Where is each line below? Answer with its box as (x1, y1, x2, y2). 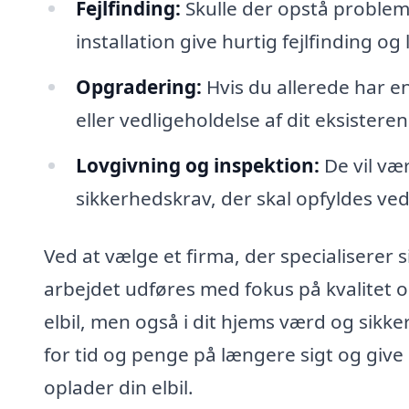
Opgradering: (75, 73, 202, 100)
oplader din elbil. (44, 374, 194, 401)
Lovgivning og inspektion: (75, 152, 320, 178)
